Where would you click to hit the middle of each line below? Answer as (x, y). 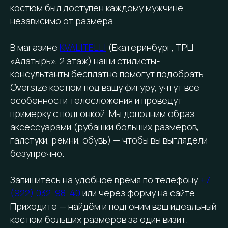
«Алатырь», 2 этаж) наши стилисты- (85, 60)
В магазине (35, 47)
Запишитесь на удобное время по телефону (105, 179)
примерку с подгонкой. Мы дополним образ (102, 113)
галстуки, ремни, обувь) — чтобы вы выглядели (109, 140)
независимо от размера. (63, 21)
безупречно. (37, 153)
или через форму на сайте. (139, 193)
